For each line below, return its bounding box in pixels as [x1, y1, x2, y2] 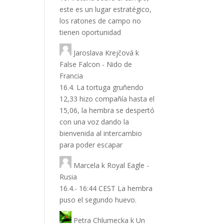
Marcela [73, 160, 100, 170]
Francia [59, 71, 83, 80]
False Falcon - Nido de [59, 59, 132, 69]
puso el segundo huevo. [59, 195, 137, 204]
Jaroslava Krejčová [73, 48, 134, 57]
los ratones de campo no [59, 16, 141, 25]
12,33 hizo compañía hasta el [59, 94, 155, 103]
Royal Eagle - [107, 160, 149, 170]
